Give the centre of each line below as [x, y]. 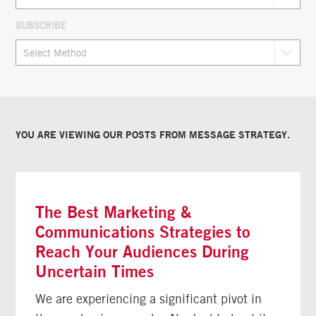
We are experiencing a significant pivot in [149, 299]
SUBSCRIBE [41, 26]
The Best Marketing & [114, 212]
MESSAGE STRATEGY [238, 134]
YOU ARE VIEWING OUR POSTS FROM [102, 134]
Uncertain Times [95, 272]
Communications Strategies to [143, 232]
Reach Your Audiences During [142, 252]
